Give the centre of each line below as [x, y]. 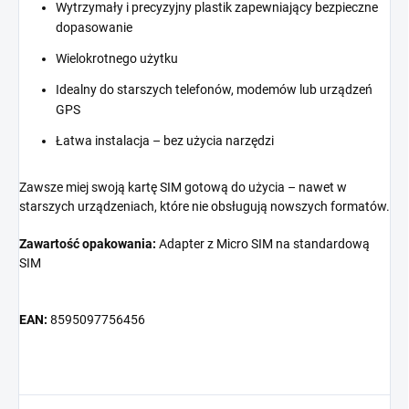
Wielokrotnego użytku [117, 58]
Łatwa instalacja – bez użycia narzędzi [165, 140]
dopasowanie [94, 27]
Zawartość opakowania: [88, 243]
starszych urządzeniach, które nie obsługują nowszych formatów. [204, 206]
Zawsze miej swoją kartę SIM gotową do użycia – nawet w [183, 187]
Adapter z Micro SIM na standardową [263, 243]
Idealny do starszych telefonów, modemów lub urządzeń [214, 89]
